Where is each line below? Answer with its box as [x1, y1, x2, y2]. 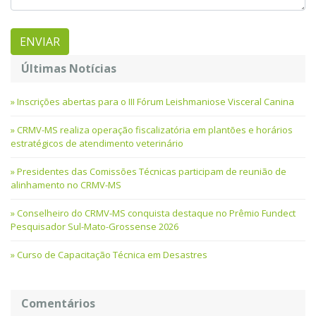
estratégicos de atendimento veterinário [11, 136, 183, 150]
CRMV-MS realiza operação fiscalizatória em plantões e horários [17, 123, 293, 136]
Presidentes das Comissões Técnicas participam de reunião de [17, 164, 286, 178]
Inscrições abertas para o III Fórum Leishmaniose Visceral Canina [17, 95, 294, 108]
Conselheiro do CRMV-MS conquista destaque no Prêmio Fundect [17, 206, 296, 219]
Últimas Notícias [21, 60, 116, 76]
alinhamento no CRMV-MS [11, 178, 121, 191]
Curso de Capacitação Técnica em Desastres [17, 248, 207, 261]
